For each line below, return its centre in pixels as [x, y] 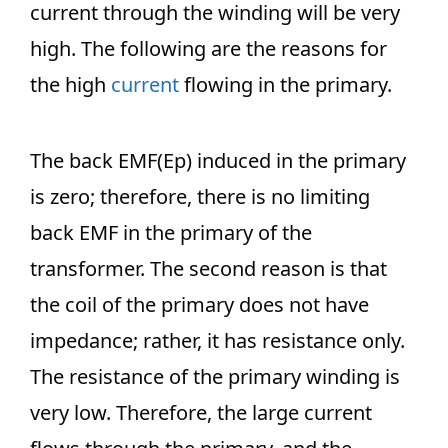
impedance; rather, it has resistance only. [217, 340]
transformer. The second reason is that [208, 268]
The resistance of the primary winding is [215, 376]
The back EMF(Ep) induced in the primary [218, 160]
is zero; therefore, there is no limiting [200, 196]
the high [70, 84]
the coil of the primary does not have [199, 304]
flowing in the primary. [285, 84]
